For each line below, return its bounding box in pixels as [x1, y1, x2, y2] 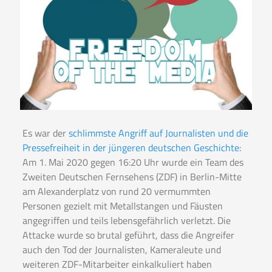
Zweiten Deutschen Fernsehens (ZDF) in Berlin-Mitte [22, 169, 242, 185]
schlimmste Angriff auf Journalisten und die [68, 126, 248, 141]
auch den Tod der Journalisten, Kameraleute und [22, 242, 221, 257]
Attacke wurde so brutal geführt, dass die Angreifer [22, 228, 234, 243]
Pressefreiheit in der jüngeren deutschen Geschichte [22, 140, 239, 155]
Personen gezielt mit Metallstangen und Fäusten [22, 199, 223, 214]
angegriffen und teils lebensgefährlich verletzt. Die [22, 213, 231, 228]
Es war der [22, 126, 69, 141]
